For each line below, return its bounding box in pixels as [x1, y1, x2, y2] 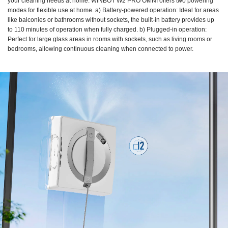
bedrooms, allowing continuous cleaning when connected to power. [8, 45, 193, 52]
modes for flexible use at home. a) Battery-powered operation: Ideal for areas [8, 6, 219, 14]
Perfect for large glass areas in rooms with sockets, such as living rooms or [8, 35, 212, 43]
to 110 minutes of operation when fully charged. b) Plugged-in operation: [8, 25, 207, 33]
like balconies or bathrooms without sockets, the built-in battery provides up [8, 16, 214, 23]
